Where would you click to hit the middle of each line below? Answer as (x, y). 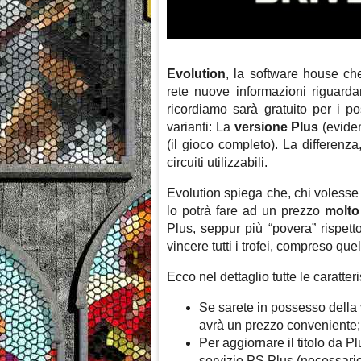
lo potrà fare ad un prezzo (246, 211)
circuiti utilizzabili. (217, 163)
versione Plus (276, 127)
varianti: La (201, 127)
